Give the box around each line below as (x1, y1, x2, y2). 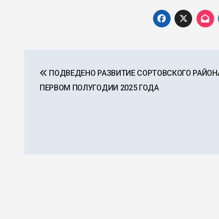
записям (23, 90, 87, 109)
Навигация (23, 50, 104, 69)
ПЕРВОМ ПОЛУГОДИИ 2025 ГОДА (40, 83, 159, 93)
